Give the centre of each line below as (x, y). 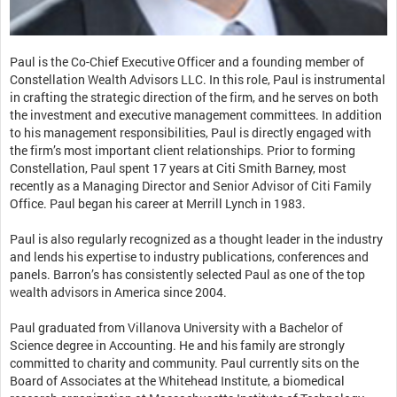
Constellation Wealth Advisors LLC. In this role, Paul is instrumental (198, 80)
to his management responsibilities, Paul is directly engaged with (191, 133)
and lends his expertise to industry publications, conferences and (189, 257)
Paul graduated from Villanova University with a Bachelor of (176, 328)
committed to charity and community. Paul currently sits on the (184, 363)
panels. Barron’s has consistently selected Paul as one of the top (187, 275)
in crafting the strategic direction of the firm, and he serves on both (194, 97)
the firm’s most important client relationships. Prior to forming (183, 151)
